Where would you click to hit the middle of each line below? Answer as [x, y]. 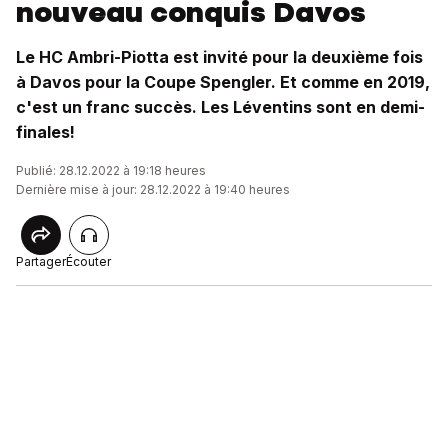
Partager [41, 261]
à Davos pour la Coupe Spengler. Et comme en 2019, [223, 82]
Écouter [88, 261]
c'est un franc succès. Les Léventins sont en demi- [220, 107]
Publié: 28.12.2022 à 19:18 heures [111, 170]
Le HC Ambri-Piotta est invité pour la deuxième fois [219, 57]
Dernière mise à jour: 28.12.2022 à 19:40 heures [153, 189]
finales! [45, 132]
